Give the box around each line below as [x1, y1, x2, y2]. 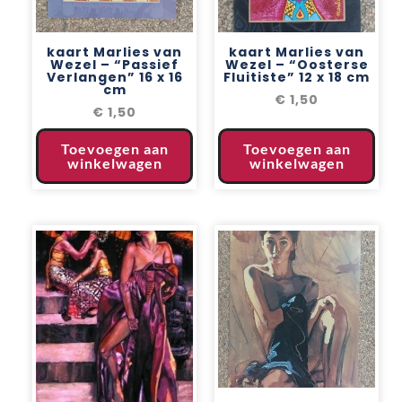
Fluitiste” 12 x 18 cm [223, 67, 370, 86]
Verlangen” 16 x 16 [46, 67, 183, 86]
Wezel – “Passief [50, 55, 179, 74]
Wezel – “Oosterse [224, 55, 369, 74]
